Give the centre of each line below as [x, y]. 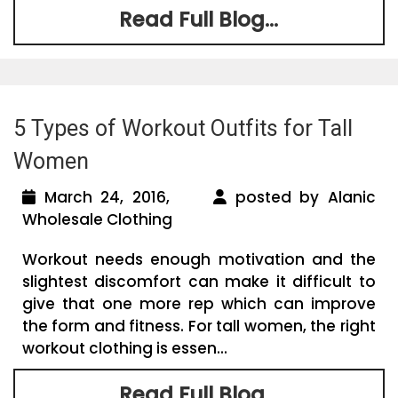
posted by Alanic [301, 197]
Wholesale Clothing [97, 219]
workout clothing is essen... [125, 348]
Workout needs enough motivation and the [199, 259]
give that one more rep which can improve [199, 303]
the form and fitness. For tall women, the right [199, 326]
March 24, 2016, [124, 197]
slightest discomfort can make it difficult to [199, 281]
